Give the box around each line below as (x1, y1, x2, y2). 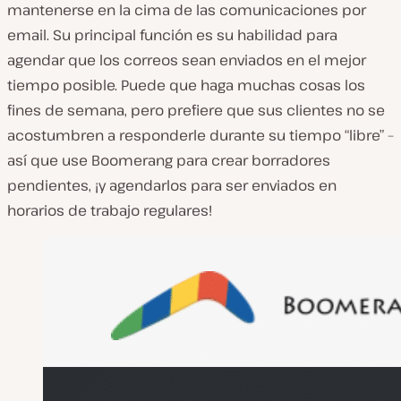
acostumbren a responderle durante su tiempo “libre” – (7, 124, 394, 145)
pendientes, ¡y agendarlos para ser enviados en (7, 175, 337, 195)
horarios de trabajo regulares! (7, 200, 212, 220)
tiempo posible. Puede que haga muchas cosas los (7, 74, 365, 95)
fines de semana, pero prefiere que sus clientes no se (7, 99, 385, 120)
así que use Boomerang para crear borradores (7, 149, 330, 170)
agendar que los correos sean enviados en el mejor (7, 49, 366, 70)
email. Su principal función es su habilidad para (7, 24, 337, 45)
